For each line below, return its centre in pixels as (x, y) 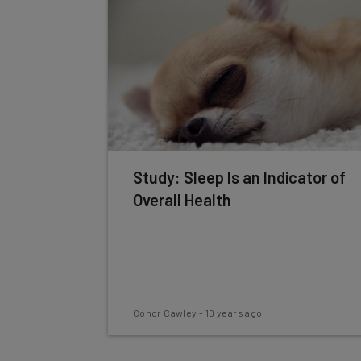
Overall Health (182, 200)
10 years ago (234, 313)
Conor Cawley (165, 313)
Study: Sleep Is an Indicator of (239, 177)
